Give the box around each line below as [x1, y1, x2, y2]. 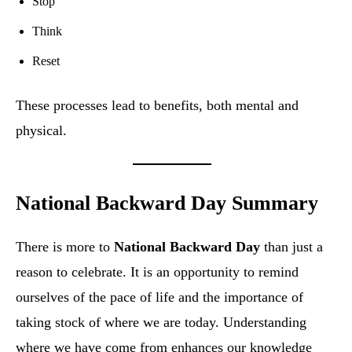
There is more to [16, 239, 114, 255]
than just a [260, 239, 323, 255]
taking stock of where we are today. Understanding [16, 314, 306, 331]
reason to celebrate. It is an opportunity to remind [16, 264, 299, 280]
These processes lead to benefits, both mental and [16, 97, 299, 114]
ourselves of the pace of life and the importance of [16, 289, 303, 306]
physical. [16, 123, 67, 139]
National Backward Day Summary [16, 192, 318, 215]
